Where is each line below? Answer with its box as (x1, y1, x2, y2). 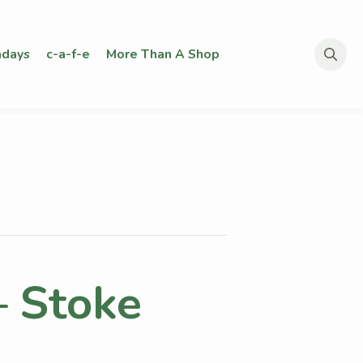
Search (314, 70, 358, 90)
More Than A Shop (105, 45, 220, 63)
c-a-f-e (45, 45, 90, 63)
